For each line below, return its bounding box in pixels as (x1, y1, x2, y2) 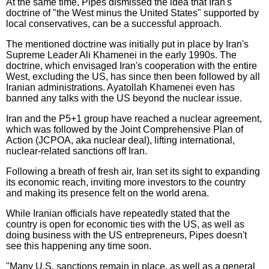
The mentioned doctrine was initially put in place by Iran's (6, 38, 249, 49)
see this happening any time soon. (6, 240, 151, 251)
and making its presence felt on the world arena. (6, 187, 209, 198)
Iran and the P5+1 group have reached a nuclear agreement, (6, 113, 262, 124)
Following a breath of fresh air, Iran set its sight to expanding (6, 166, 260, 177)
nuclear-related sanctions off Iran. (6, 145, 147, 156)
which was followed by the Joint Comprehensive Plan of (6, 124, 243, 134)
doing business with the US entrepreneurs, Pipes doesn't (6, 229, 247, 240)
